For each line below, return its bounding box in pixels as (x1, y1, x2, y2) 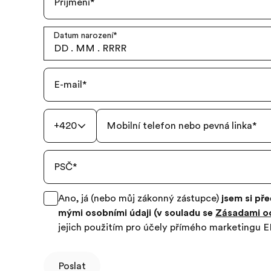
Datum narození (53, 30, 113, 40)
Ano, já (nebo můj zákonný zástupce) (58, 193, 221, 204)
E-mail (54, 79, 82, 90)
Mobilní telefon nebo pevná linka (106, 120, 252, 131)
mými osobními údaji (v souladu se (58, 207, 215, 218)
